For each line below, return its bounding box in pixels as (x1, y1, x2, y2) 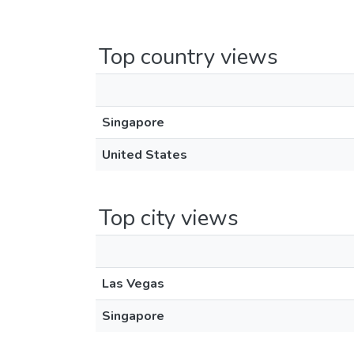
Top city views (99, 203, 239, 233)
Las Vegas (102, 275, 164, 292)
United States (102, 146, 187, 164)
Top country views (99, 42, 278, 72)
